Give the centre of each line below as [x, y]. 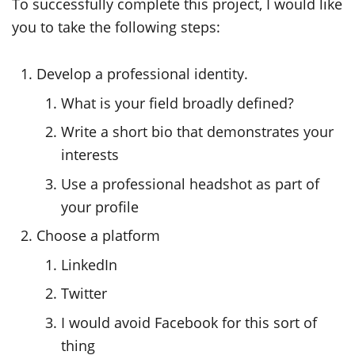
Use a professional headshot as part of [191, 183]
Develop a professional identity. [143, 74]
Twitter [84, 293]
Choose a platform [99, 235]
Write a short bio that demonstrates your [198, 132]
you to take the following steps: [116, 27]
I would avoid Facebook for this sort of [189, 322]
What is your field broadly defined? [178, 103]
